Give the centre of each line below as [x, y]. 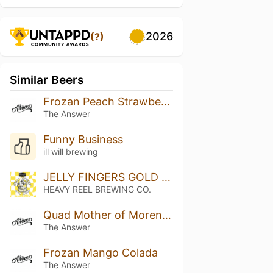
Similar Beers [47, 80]
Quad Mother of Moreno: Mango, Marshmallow [166, 214]
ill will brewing [70, 151]
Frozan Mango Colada [100, 252]
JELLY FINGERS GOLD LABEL [166, 177]
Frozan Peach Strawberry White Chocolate [165, 101]
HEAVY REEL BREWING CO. [97, 189]
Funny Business [83, 139]
